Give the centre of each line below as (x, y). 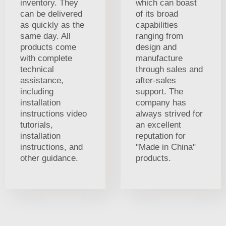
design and (156, 47)
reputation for (161, 136)
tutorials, (37, 125)
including (37, 91)
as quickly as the (52, 25)
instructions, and (51, 147)
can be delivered (51, 14)
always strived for (169, 114)
